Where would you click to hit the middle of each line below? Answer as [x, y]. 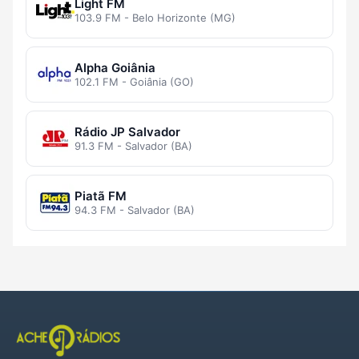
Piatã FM [101, 196]
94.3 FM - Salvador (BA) [135, 210]
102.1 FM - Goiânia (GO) [134, 82]
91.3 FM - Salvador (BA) [133, 146]
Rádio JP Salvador [127, 132]
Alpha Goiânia [115, 68]
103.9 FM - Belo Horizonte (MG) [155, 18]
